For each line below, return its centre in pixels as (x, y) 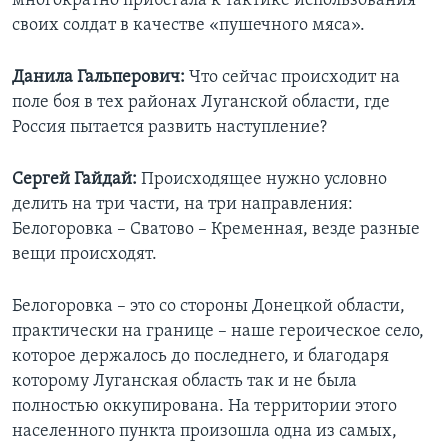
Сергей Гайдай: (74, 180)
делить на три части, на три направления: (182, 205)
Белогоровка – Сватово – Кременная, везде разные (216, 230)
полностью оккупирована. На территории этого (204, 407)
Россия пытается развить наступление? (169, 128)
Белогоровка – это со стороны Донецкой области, (208, 307)
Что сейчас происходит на (292, 78)
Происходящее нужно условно (262, 180)
